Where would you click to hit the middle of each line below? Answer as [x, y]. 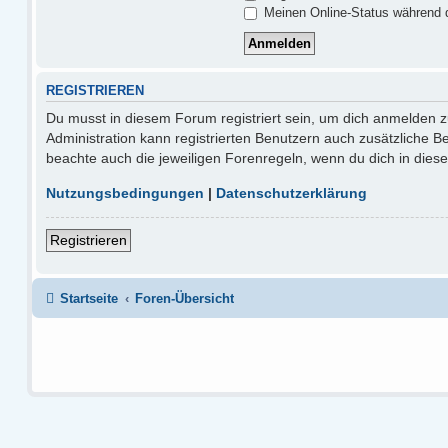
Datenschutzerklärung [291, 192]
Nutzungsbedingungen [125, 192]
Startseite [89, 299]
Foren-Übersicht [185, 299]
